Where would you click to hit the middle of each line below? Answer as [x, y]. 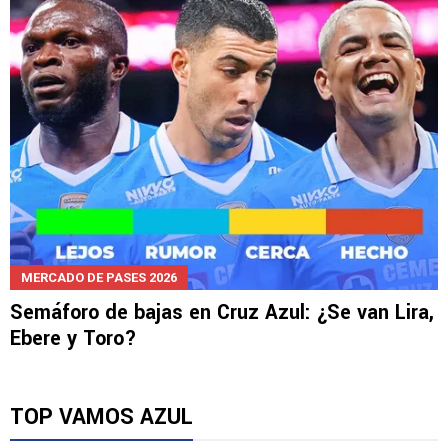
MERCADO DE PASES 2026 [99, 277]
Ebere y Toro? [73, 338]
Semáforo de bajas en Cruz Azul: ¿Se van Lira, [222, 312]
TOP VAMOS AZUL [101, 416]
